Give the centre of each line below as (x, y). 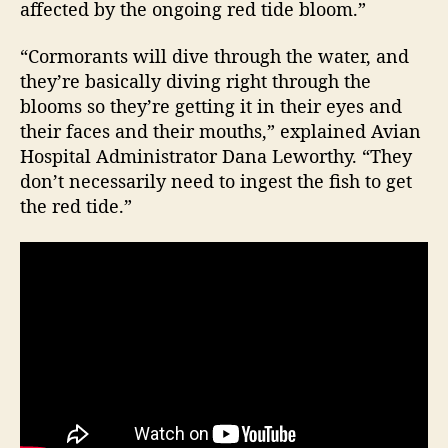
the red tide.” (76, 206)
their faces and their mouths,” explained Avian (220, 131)
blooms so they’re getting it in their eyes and (211, 106)
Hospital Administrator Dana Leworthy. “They (216, 156)
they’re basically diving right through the (195, 81)
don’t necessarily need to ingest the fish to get (216, 181)
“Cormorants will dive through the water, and (214, 56)
